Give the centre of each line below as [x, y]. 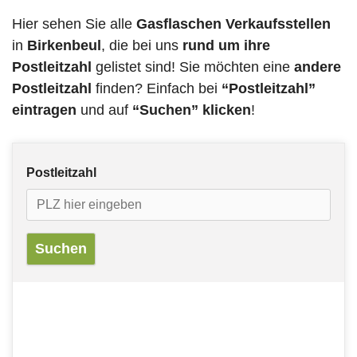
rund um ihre [226, 46]
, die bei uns [142, 46]
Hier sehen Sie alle [74, 24]
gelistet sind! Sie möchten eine [193, 67]
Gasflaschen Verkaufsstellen [233, 24]
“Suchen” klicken [192, 110]
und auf [104, 110]
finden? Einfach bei [157, 89]
